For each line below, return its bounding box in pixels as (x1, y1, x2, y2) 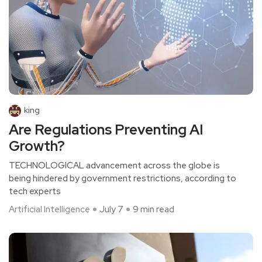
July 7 (99, 204, 123, 216)
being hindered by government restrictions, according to (9, 173, 236, 185)
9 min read (133, 204, 174, 216)
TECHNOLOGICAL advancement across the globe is (9, 160, 220, 172)
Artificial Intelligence (9, 204, 90, 216)
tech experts (9, 185, 61, 198)
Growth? (9, 137, 65, 156)
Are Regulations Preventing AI (9, 120, 203, 139)
